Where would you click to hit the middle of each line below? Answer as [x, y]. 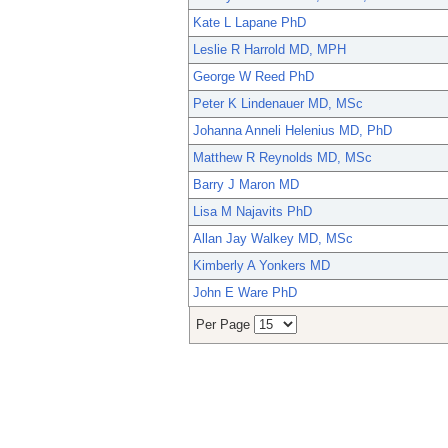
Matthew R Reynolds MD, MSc [282, 158]
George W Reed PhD [253, 77]
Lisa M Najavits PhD [252, 212]
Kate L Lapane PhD [249, 23]
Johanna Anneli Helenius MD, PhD [292, 131]
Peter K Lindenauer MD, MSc [278, 104]
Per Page [225, 325]
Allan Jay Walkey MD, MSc [273, 239]
